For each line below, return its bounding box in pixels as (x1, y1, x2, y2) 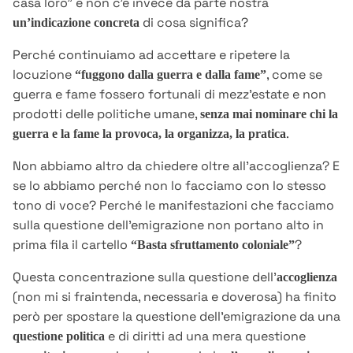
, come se (266, 66, 322, 84)
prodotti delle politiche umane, (13, 106, 200, 123)
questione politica (13, 329, 105, 344)
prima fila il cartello (13, 236, 131, 254)
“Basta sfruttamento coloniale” (131, 238, 295, 252)
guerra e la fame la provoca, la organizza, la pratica (13, 127, 286, 141)
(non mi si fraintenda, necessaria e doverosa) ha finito (13, 288, 336, 306)
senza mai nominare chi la (200, 107, 338, 121)
